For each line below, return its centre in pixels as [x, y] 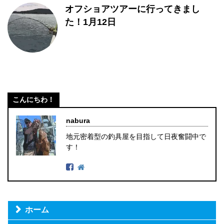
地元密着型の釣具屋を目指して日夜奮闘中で [136, 136]
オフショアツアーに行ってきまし [132, 9]
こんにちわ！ [33, 99]
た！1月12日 [90, 22]
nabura [78, 120]
